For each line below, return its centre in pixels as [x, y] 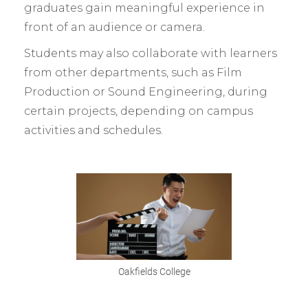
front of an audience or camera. [114, 27]
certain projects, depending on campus [139, 111]
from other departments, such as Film [133, 73]
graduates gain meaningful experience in [144, 8]
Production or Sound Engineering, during [146, 92]
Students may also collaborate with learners [151, 54]
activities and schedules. [93, 131]
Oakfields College [154, 272]
